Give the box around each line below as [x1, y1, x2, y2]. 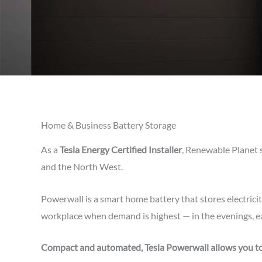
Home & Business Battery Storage [41, 119, 176, 130]
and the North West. [41, 161, 123, 172]
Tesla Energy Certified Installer [60, 144, 182, 155]
